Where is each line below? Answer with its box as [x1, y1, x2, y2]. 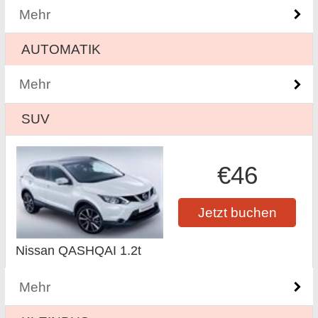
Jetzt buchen [197, 204, 277, 220]
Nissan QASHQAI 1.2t [16, 243, 142, 258]
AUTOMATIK [21, 40, 102, 57]
